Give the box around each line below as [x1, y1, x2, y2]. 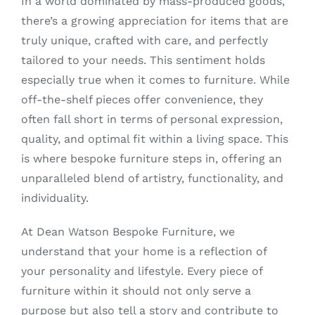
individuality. [20, 191, 89, 205]
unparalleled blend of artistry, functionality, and [20, 172, 283, 185]
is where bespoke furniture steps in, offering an [20, 152, 282, 165]
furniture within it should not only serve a [20, 284, 251, 297]
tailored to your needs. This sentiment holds [20, 53, 265, 67]
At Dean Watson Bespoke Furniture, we [20, 225, 235, 238]
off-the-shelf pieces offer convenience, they [20, 93, 263, 106]
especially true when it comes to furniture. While [20, 73, 290, 86]
